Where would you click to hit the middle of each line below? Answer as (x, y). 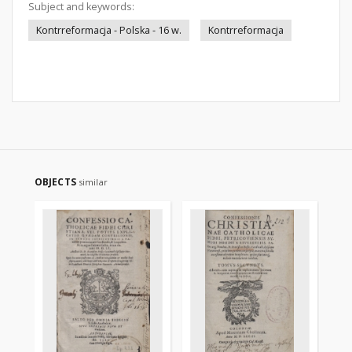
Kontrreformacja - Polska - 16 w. (109, 30)
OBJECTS (57, 182)
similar (93, 182)
